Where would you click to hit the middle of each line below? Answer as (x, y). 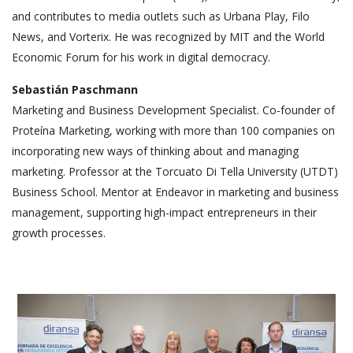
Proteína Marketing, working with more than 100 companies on (173, 131)
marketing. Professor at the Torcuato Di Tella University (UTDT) (175, 172)
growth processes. (59, 233)
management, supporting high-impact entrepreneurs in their (164, 213)
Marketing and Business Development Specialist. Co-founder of (173, 110)
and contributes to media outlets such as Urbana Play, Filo (161, 17)
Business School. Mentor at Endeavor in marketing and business (175, 192)
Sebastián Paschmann (75, 90)
